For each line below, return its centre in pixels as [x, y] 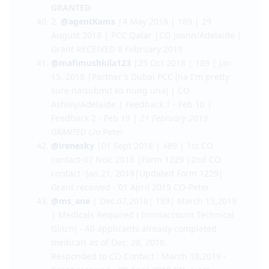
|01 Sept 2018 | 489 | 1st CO [154, 214]
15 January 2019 [180, 62]
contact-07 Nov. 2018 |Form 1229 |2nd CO [136, 228]
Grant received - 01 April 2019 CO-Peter [130, 255]
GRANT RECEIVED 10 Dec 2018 [111, 20]
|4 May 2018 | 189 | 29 [163, 89]
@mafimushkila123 [91, 131]
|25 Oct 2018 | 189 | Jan [181, 131]
